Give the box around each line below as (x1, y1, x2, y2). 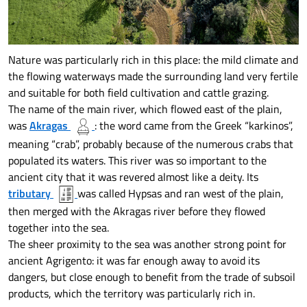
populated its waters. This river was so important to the (8, 151, 267, 169)
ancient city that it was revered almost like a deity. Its (8, 168, 258, 185)
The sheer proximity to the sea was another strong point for (8, 236, 286, 252)
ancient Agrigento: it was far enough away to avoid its (8, 252, 260, 269)
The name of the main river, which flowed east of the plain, (8, 101, 282, 117)
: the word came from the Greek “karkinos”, (95, 117, 293, 134)
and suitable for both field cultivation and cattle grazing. (8, 84, 269, 101)
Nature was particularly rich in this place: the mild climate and (8, 51, 298, 68)
